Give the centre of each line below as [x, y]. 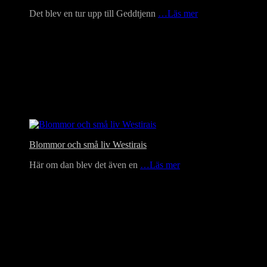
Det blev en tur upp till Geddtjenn [94, 14]
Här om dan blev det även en [85, 165]
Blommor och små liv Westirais [88, 145]
